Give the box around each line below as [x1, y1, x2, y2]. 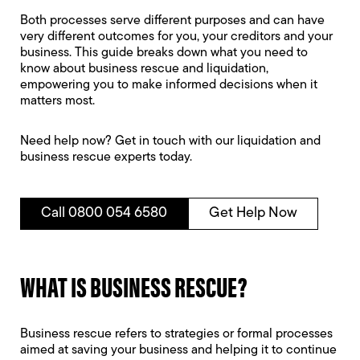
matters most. [20, 95, 95, 108]
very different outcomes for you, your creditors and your [20, 31, 333, 43]
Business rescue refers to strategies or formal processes [20, 328, 333, 341]
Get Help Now [209, 206, 297, 221]
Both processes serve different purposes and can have [20, 14, 325, 27]
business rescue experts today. [20, 151, 192, 164]
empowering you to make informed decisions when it [20, 79, 317, 92]
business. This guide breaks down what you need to [20, 47, 308, 59]
